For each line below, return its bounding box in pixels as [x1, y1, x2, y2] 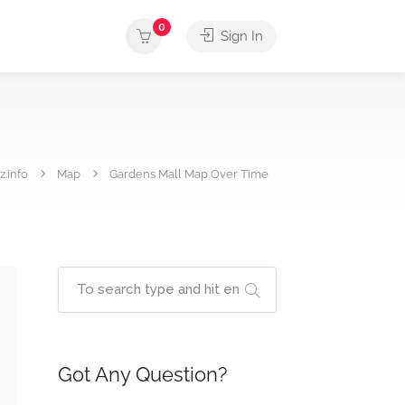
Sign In [217, 28, 263, 44]
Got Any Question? [57, 363, 227, 386]
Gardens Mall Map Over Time [109, 167, 268, 181]
